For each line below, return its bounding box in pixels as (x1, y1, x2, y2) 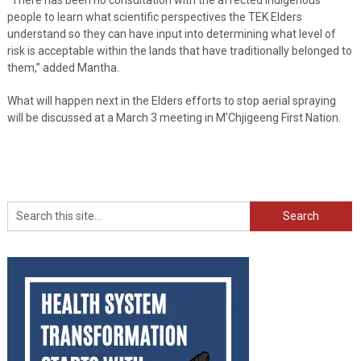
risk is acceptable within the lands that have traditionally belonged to (6, 44, 352, 57)
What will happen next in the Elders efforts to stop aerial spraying (6, 93, 336, 107)
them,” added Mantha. (6, 60, 119, 74)
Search (249, 201, 285, 215)
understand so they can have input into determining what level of (6, 27, 336, 40)
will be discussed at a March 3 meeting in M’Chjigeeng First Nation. (6, 110, 341, 124)
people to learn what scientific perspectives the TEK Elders (6, 10, 302, 23)
